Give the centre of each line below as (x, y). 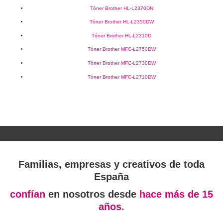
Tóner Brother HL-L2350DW (121, 22)
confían (29, 194)
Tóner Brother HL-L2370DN (121, 8)
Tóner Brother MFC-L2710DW (121, 77)
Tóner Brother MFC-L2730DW (121, 63)
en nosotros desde (94, 194)
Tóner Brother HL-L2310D (121, 35)
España (111, 177)
